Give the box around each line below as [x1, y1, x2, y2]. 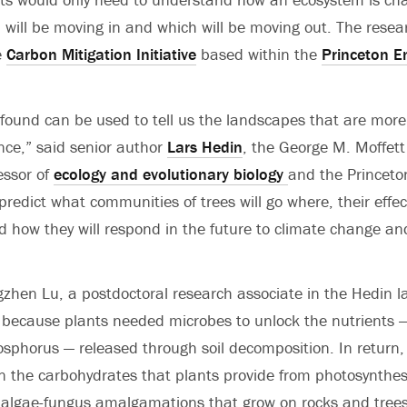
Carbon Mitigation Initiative [6, 44, 196, 65]
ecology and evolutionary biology [54, 163, 288, 184]
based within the [196, 44, 322, 65]
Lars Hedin [167, 135, 243, 157]
